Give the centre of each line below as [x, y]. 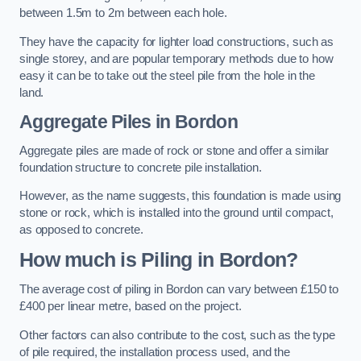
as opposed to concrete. [81, 230]
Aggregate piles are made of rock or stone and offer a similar [174, 150]
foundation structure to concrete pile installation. [141, 167]
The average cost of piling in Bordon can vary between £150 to [179, 290]
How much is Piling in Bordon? [159, 259]
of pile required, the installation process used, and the [155, 352]
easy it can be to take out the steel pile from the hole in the [167, 75]
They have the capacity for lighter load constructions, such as [176, 41]
